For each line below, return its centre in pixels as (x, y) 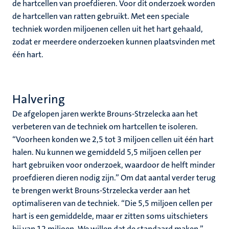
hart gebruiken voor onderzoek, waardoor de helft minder (114, 165)
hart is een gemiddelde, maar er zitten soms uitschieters (110, 216)
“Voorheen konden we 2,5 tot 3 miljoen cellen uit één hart (113, 139)
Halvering (39, 99)
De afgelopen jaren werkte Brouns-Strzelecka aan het (105, 114)
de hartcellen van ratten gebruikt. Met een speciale (101, 16)
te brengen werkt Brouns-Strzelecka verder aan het (101, 190)
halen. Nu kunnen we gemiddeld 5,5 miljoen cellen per (107, 152)
